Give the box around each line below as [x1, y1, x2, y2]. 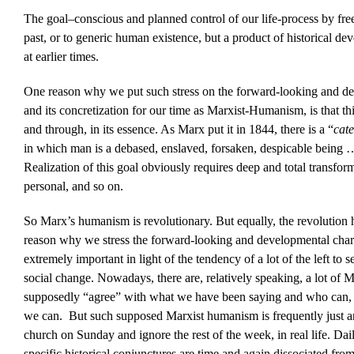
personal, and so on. [23, 179, 123, 194]
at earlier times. [23, 50, 99, 64]
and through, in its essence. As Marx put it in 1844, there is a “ [23, 122, 333, 137]
